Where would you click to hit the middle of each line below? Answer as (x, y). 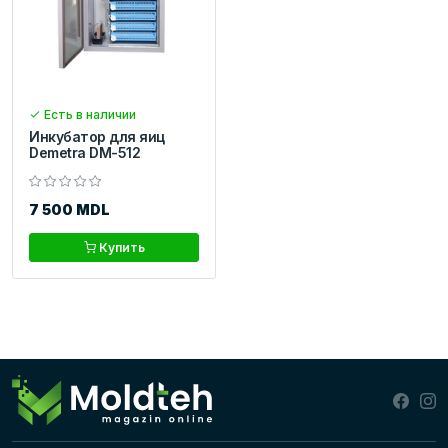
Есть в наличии (88, 115)
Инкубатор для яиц (97, 137)
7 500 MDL (69, 210)
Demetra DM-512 (85, 153)
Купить (120, 248)
